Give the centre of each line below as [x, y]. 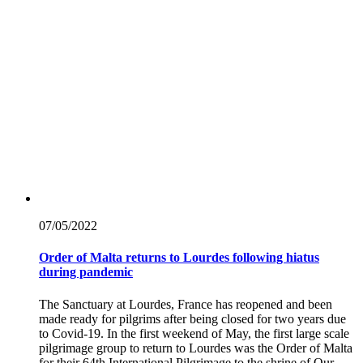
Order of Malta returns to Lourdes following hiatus [179, 258]
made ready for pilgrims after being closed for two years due [192, 318]
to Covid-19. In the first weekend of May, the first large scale [194, 333]
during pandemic [86, 272]
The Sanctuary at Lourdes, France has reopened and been [186, 304]
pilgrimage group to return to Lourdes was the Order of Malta [196, 348]
